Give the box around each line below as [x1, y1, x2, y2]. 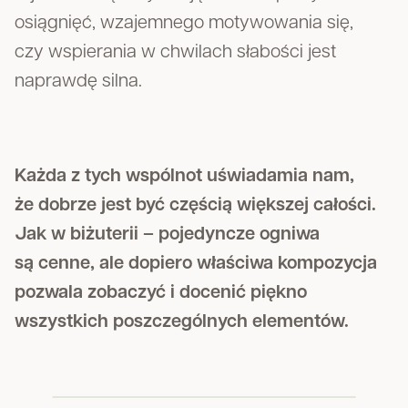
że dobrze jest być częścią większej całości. [15, 197, 376, 215]
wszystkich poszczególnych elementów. [15, 313, 349, 331]
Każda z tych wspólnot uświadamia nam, [15, 168, 354, 186]
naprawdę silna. [15, 73, 142, 91]
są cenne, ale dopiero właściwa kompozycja [15, 255, 377, 273]
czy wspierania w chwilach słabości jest [15, 44, 336, 62]
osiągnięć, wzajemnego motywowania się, [15, 15, 353, 33]
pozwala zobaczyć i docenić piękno [15, 284, 307, 302]
